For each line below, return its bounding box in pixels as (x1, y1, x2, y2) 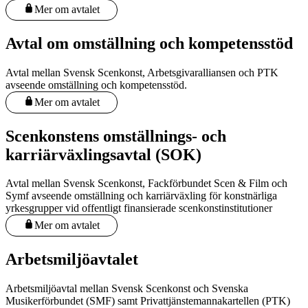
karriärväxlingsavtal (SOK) (5, 145, 201, 164)
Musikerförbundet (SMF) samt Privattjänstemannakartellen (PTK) (5, 294, 290, 307)
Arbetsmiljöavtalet (5, 250, 138, 268)
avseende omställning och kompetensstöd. (5, 79, 187, 91)
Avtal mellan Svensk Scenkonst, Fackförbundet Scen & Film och (5, 177, 287, 190)
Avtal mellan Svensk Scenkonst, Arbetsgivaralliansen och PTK (5, 67, 278, 78)
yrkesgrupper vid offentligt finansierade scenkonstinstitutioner (5, 202, 272, 214)
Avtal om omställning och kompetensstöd (5, 34, 293, 53)
